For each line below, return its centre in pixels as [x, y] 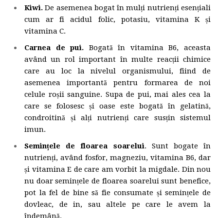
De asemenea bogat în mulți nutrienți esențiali [127, 8]
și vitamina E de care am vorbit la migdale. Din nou [118, 170]
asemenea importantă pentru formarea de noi [118, 83]
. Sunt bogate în [177, 146]
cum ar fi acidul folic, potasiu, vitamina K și [118, 20]
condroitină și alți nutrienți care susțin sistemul [118, 118]
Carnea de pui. [54, 48]
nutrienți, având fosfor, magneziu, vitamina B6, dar [118, 158]
